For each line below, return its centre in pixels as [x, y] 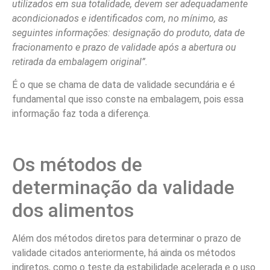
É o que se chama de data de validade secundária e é [124, 84]
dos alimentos [73, 210]
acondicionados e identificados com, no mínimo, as [120, 18]
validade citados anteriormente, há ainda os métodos [124, 253]
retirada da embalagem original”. [80, 61]
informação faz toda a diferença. [81, 113]
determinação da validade [123, 187]
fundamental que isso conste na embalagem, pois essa [128, 99]
